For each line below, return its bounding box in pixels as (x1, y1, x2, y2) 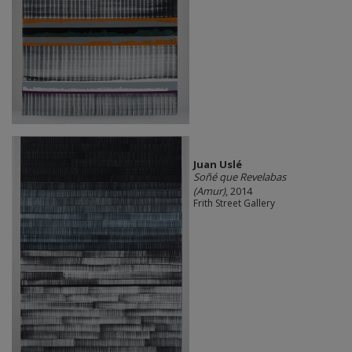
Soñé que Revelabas (192, 170, 286, 185)
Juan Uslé (192, 157, 242, 172)
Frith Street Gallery (192, 196, 275, 211)
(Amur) (192, 184, 225, 199)
